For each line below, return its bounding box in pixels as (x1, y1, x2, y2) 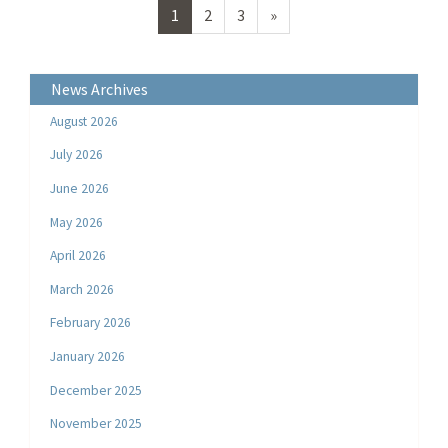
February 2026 (50, 314, 132, 332)
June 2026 (50, 180, 110, 198)
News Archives (50, 78, 148, 99)
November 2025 (50, 415, 143, 433)
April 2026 (50, 247, 107, 265)
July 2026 (50, 146, 104, 164)
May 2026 (50, 213, 104, 231)
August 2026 (50, 112, 119, 130)
